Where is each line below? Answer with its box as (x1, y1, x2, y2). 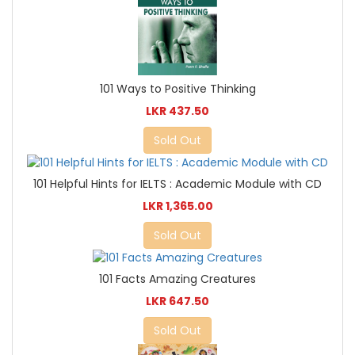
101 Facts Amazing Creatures (99, 271, 256, 288)
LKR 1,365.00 (142, 197, 213, 214)
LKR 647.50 (146, 293, 209, 310)
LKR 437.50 (146, 102, 209, 119)
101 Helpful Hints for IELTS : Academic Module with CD (33, 175, 322, 192)
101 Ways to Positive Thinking (99, 80, 256, 97)
